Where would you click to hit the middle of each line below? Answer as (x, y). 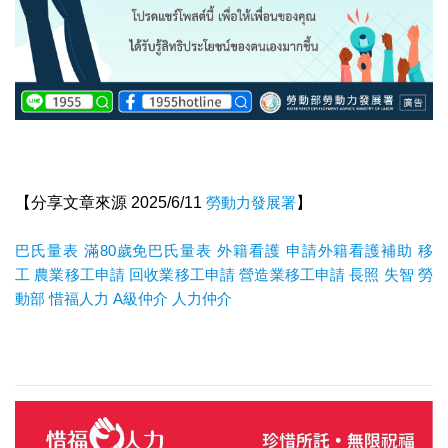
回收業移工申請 (182, 274)
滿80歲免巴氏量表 (148, 250)
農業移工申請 (80, 274)
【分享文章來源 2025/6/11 (110, 202)
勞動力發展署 (251, 202)
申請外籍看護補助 (349, 250)
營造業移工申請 (292, 274)
